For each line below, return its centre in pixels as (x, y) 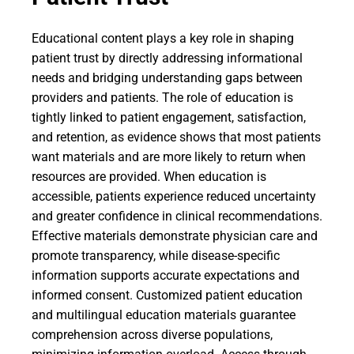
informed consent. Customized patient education (167, 295)
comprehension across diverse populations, (152, 335)
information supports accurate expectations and (166, 275)
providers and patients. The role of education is (162, 98)
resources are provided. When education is (149, 177)
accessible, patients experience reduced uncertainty (174, 196)
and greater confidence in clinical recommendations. (177, 216)
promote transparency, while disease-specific (156, 256)
